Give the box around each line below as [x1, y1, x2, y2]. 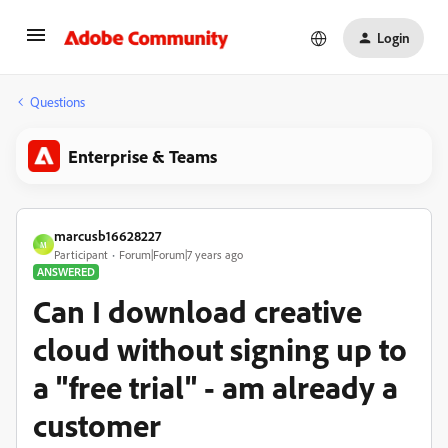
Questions [30, 93, 85, 110]
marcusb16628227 [54, 227, 161, 244]
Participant [54, 247, 108, 262]
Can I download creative [33, 291, 362, 331]
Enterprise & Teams [68, 145, 217, 167]
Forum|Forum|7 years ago [119, 247, 243, 262]
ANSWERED [37, 264, 95, 279]
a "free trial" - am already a [33, 367, 398, 407]
